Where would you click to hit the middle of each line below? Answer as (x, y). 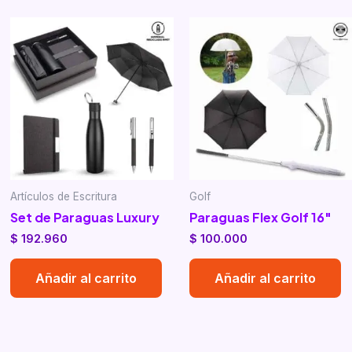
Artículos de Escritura (64, 196)
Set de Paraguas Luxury (85, 218)
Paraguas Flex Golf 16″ (260, 218)
